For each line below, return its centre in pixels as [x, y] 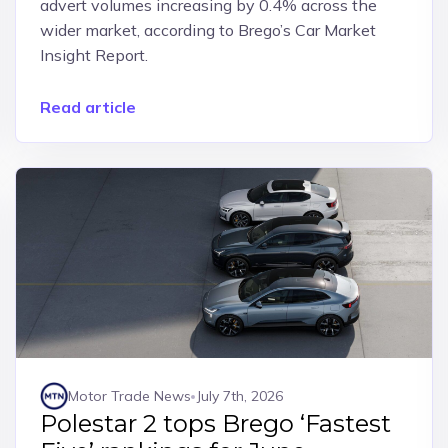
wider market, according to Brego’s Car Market [207, 30]
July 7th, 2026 [239, 395]
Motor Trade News [129, 395]
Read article [87, 107]
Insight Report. [93, 55]
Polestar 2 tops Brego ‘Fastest [215, 423]
